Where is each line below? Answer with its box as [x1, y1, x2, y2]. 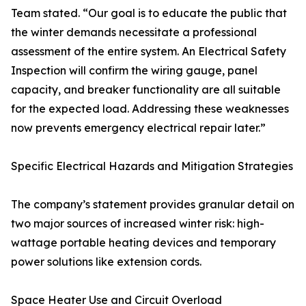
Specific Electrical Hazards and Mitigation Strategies [11, 159, 293, 173]
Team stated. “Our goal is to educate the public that [11, 6, 287, 20]
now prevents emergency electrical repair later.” [11, 121, 266, 135]
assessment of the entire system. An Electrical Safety [11, 44, 286, 59]
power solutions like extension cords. [11, 255, 201, 269]
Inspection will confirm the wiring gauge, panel [11, 64, 258, 78]
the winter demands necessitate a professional [11, 25, 257, 40]
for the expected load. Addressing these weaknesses [11, 102, 289, 116]
